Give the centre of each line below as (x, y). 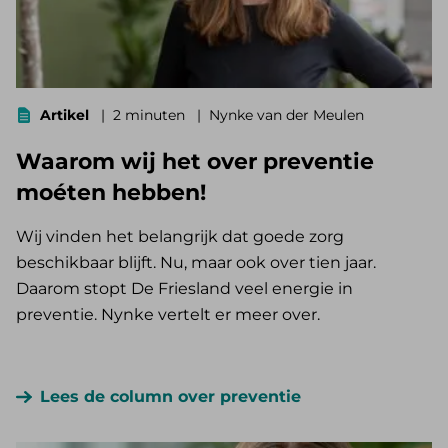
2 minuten (151, 115)
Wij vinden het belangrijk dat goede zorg (180, 237)
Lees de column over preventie (170, 397)
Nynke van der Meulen (286, 115)
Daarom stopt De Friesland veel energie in (184, 289)
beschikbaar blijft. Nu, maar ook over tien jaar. (196, 263)
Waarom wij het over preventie (195, 162)
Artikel (64, 115)
